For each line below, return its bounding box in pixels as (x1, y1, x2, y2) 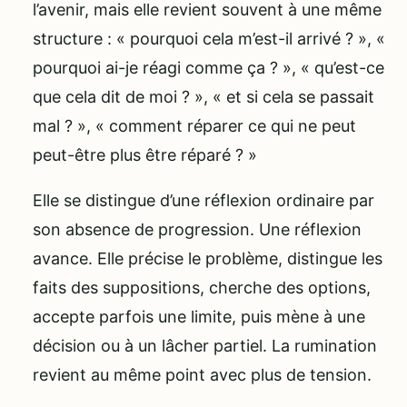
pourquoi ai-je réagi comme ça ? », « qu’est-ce (33, 57, 384, 77)
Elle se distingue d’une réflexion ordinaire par (33, 190, 374, 210)
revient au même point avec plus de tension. (33, 364, 372, 384)
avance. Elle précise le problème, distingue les (33, 248, 382, 268)
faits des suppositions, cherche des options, (33, 277, 371, 297)
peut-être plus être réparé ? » (33, 144, 257, 164)
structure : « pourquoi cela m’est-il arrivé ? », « (33, 28, 385, 48)
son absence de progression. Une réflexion (33, 219, 362, 239)
